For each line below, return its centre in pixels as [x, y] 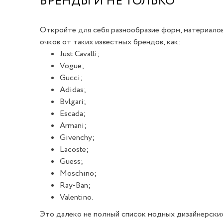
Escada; [73, 114]
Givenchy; [77, 138]
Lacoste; [74, 150]
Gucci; [71, 78]
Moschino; [78, 174]
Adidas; [73, 90]
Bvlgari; [73, 102]
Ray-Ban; [75, 186]
